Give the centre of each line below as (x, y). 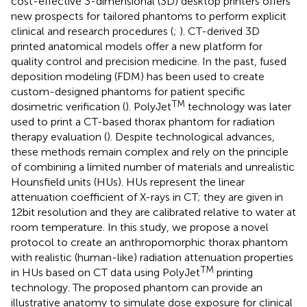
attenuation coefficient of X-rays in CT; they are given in (147, 197)
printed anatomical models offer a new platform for (137, 46)
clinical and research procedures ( (92, 31)
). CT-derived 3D (220, 31)
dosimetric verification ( (68, 106)
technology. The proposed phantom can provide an (137, 287)
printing (233, 272)
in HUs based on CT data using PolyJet (106, 272)
